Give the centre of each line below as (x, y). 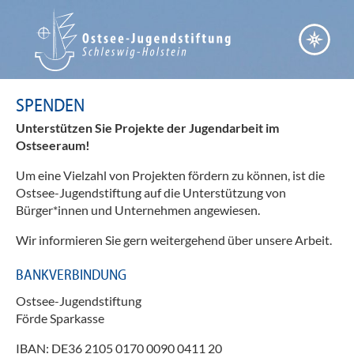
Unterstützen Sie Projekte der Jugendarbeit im (147, 128)
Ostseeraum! (53, 145)
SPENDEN (50, 104)
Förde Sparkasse (60, 318)
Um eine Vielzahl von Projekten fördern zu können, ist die (170, 175)
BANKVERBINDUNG (71, 275)
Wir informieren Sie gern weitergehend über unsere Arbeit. (174, 240)
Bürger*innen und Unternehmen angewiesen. (139, 210)
